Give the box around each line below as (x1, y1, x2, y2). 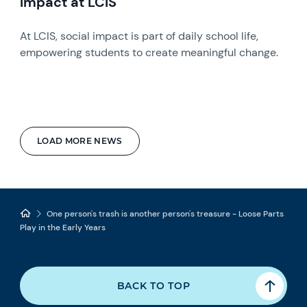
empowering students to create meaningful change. (20, 45, 279, 60)
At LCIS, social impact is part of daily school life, (20, 28, 259, 43)
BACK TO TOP (116, 279, 191, 292)
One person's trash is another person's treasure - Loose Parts (47, 208, 284, 219)
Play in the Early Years (20, 221, 106, 233)
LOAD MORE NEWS (37, 135, 123, 146)
